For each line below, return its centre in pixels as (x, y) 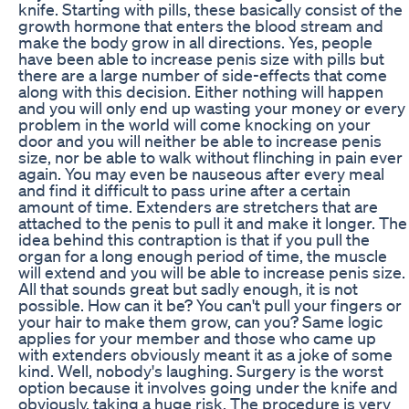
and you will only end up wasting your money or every (212, 107)
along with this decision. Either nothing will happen (201, 91)
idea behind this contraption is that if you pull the (194, 239)
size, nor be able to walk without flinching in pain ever (210, 157)
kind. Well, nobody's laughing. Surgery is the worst (201, 370)
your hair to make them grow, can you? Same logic (200, 321)
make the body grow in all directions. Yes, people (195, 42)
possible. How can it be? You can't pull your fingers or (210, 304)
